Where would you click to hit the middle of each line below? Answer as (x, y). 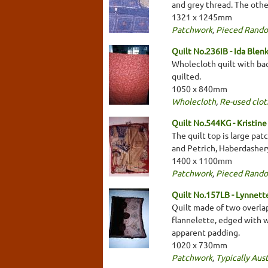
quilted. (186, 76)
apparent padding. (206, 232)
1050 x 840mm (200, 88)
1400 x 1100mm (202, 160)
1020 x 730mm (200, 244)
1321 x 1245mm (202, 16)
